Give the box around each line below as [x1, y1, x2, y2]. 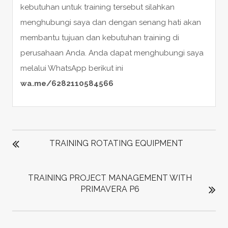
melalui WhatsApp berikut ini [20, 63, 123, 73]
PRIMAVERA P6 [80, 184, 139, 194]
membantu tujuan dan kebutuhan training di [20, 33, 179, 42]
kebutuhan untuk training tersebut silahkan [20, 2, 175, 12]
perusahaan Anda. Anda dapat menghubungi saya [20, 48, 204, 58]
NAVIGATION [11, 135, 77, 148]
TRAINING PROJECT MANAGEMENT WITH [27, 173, 192, 183]
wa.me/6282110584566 [20, 78, 113, 88]
